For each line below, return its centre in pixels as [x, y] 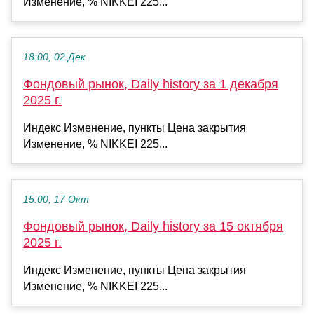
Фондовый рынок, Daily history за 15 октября [153, 226]
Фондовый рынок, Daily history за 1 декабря [151, 84]
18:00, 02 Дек [54, 57]
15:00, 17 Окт [56, 199]
